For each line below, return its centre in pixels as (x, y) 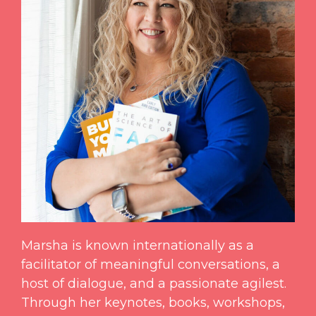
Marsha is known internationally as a (138, 245)
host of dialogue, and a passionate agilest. (154, 283)
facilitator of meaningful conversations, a (151, 264)
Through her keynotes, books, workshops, (153, 302)
